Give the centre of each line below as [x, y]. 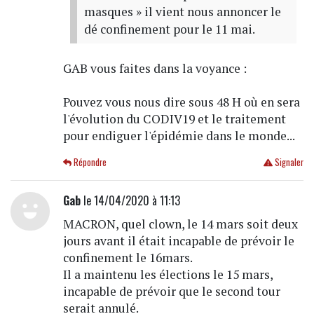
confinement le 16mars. [128, 257]
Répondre [89, 162]
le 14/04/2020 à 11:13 [130, 200]
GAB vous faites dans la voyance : [155, 68]
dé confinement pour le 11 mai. [169, 29]
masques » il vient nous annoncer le [182, 11]
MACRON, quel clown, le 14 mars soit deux [180, 224]
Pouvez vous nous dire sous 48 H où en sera [181, 102]
